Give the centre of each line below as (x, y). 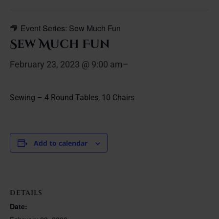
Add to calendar (60, 143)
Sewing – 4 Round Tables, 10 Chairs (72, 98)
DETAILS (26, 193)
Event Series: (45, 28)
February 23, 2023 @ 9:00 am (66, 64)
